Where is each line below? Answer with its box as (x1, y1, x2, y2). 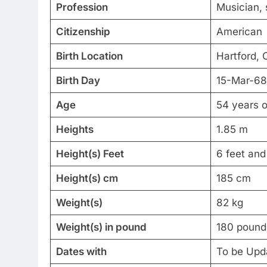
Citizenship (55, 25, 110, 38)
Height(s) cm (55, 172, 118, 184)
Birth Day (55, 74, 100, 86)
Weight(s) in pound (55, 221, 147, 233)
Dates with (55, 245, 107, 257)
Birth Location (55, 49, 123, 62)
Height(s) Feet (55, 147, 124, 160)
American (216, 25, 262, 38)
